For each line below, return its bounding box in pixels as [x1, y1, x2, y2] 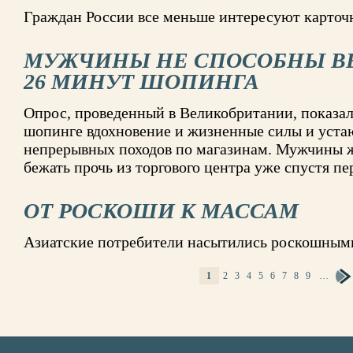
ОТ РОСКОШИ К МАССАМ [24, 199, 299, 223]
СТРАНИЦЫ [24, 274, 77, 285]
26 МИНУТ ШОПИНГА [24, 69, 259, 94]
